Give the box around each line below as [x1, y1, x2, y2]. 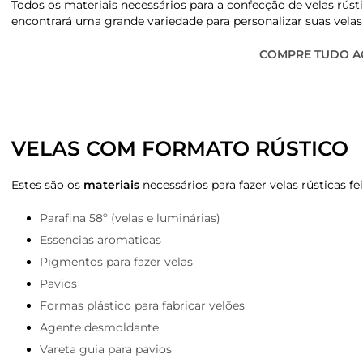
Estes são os [11, 177, 83, 193]
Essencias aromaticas [40, 233, 161, 248]
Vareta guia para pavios [40, 342, 172, 357]
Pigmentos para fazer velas [40, 254, 193, 270]
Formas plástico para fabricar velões [40, 298, 245, 314]
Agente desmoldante [40, 320, 159, 335]
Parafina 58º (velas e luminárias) [40, 211, 220, 226]
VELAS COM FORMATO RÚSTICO [11, 136, 348, 161]
